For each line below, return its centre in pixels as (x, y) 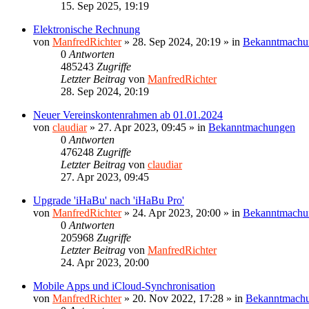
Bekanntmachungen (252, 127)
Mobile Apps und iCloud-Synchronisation (124, 286)
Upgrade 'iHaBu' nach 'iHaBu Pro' (109, 200)
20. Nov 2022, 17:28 (178, 298)
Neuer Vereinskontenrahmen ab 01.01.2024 (128, 114)
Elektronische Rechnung (87, 29)
